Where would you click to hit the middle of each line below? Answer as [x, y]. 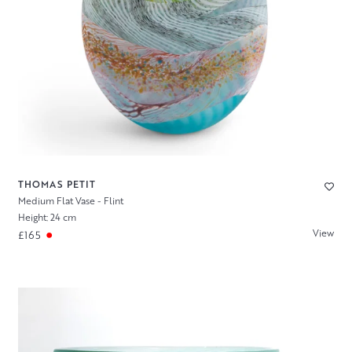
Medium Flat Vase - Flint [70, 201]
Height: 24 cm [47, 217]
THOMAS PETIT [57, 184]
